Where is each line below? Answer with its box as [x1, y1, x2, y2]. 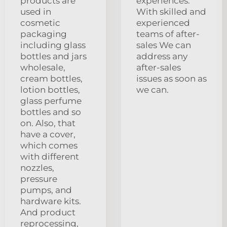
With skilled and [136, 6, 206, 17]
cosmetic [20, 17, 60, 28]
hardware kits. [20, 196, 81, 206]
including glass [20, 40, 86, 50]
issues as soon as [136, 73, 207, 84]
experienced [136, 17, 190, 28]
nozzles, [20, 162, 54, 173]
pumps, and [20, 184, 72, 195]
